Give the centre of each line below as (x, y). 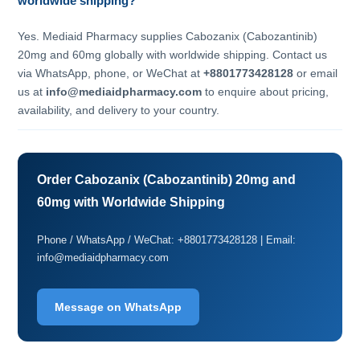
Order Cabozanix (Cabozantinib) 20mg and (167, 179)
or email (316, 73)
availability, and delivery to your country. (119, 110)
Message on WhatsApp (119, 307)
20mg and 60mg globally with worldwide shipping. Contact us (173, 54)
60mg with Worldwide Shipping (131, 202)
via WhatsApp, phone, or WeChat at (111, 73)
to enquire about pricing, (266, 91)
